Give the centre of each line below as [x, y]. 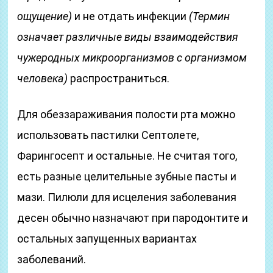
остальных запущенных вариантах [107, 239]
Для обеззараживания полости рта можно [126, 114]
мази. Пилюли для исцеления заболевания [127, 197]
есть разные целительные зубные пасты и [127, 176]
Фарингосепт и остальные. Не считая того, [127, 156]
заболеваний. [52, 259]
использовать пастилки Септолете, [108, 135]
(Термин [210, 16]
